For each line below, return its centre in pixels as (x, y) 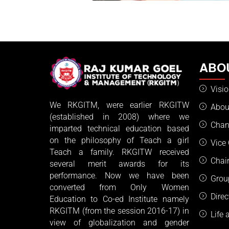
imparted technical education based (119, 129)
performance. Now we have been (119, 176)
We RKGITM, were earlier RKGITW (119, 105)
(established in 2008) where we (119, 117)
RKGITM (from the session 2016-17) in (119, 211)
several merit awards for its (119, 164)
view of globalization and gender (119, 223)
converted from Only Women (119, 188)
